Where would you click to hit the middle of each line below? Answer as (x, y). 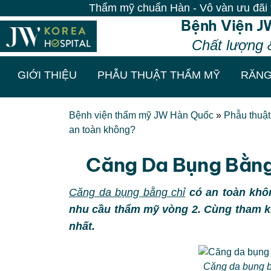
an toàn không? (102, 130)
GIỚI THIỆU (47, 75)
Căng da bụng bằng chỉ (127, 192)
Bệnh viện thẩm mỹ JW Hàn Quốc (141, 115)
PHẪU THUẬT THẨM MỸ (158, 75)
